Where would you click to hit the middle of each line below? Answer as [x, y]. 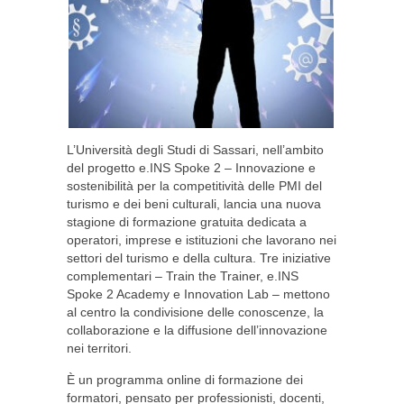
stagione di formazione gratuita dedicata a [187, 222]
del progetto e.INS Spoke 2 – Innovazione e [191, 168]
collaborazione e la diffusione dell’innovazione [197, 330]
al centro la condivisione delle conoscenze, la [195, 312]
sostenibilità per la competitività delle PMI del [194, 186]
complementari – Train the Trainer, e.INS [183, 276]
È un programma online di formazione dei [185, 380]
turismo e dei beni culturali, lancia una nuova [194, 204]
